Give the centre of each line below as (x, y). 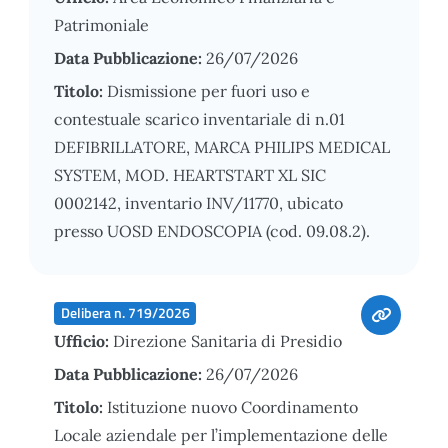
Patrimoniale (101, 24)
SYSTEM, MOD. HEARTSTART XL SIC (190, 174)
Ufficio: (83, 340)
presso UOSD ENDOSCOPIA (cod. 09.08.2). (212, 230)
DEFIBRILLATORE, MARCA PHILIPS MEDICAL (222, 146)
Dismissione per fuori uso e (208, 90)
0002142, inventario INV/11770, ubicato (198, 202)
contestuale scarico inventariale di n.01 (199, 118)
